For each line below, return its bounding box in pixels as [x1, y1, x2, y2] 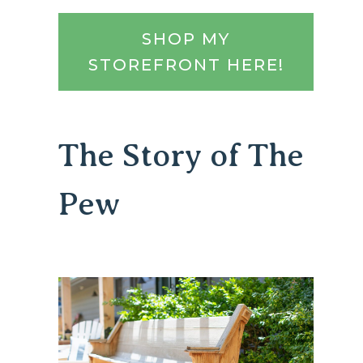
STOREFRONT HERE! [88, 55, 284, 75]
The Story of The [58, 137, 305, 174]
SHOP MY [142, 29, 231, 49]
